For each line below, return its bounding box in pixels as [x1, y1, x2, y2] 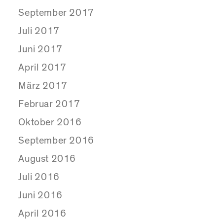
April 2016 [18, 209, 67, 219]
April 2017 [18, 63, 67, 73]
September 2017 [18, 8, 94, 18]
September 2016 [18, 136, 94, 146]
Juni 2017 [18, 44, 63, 55]
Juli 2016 [18, 172, 60, 183]
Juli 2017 [18, 26, 60, 37]
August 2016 [18, 154, 76, 164]
